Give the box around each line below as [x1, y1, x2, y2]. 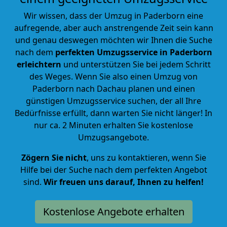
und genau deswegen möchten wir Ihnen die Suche [15, 34, 212, 46]
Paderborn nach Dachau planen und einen [32, 83, 195, 94]
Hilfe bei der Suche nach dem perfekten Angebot [20, 164, 207, 175]
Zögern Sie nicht [21, 152, 87, 163]
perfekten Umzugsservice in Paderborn [55, 46, 212, 58]
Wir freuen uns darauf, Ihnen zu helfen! [44, 176, 204, 187]
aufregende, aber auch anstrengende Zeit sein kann [14, 22, 213, 33]
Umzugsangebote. [78, 131, 149, 143]
